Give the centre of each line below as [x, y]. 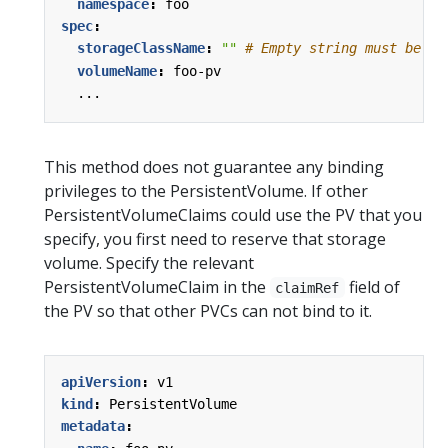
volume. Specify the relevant [149, 262]
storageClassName [141, 48]
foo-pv [197, 70]
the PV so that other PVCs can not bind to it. [208, 310]
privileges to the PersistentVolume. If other [206, 190]
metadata [93, 426]
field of [372, 286]
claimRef [307, 287]
